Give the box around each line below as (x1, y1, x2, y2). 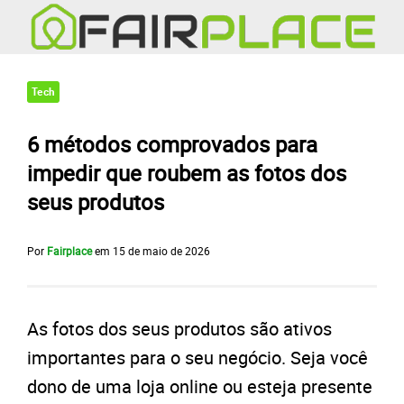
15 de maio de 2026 (113, 243, 210, 258)
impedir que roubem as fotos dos (27, 159, 346, 188)
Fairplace (47, 243, 92, 258)
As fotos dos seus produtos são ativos (27, 317, 332, 341)
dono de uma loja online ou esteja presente (27, 374, 372, 399)
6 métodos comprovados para (27, 130, 317, 159)
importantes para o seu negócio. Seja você (27, 345, 368, 370)
